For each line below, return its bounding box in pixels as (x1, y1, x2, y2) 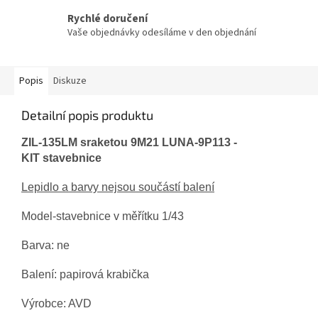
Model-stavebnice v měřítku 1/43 (21, 210, 184, 223)
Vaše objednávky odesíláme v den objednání (67, 25, 256, 40)
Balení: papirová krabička (21, 268, 149, 281)
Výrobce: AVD (21, 297, 92, 310)
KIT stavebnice (21, 152, 102, 165)
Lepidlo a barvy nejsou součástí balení (21, 181, 214, 194)
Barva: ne (21, 239, 70, 252)
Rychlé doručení (67, 10, 148, 26)
